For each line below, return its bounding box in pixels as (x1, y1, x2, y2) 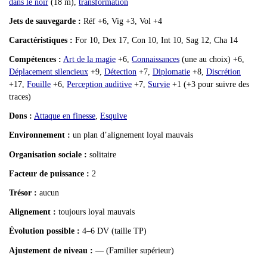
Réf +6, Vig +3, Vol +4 (81, 16, 162, 26)
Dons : (9, 111, 32, 121)
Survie (148, 80, 170, 89)
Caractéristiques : (9, 35, 73, 45)
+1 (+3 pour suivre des (170, 80, 249, 89)
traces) (9, 92, 31, 102)
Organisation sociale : (9, 150, 87, 159)
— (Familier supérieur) (93, 246, 174, 255)
